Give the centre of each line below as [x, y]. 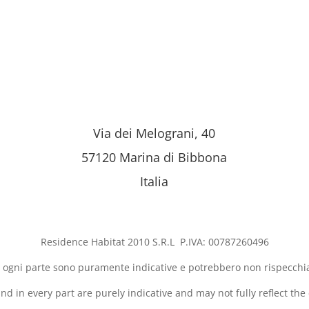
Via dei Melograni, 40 [154, 133]
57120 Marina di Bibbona [154, 157]
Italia [154, 181]
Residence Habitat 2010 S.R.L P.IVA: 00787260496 [154, 241]
